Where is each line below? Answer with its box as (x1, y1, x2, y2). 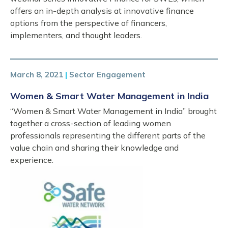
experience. (10, 155, 53, 165)
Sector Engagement (69, 70, 146, 79)
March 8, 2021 (10, 70, 63, 79)
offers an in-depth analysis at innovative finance (10, 6, 194, 16)
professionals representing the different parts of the (10, 130, 206, 140)
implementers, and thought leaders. (10, 30, 142, 40)
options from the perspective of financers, (10, 18, 167, 28)
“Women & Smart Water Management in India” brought (10, 106, 217, 116)
